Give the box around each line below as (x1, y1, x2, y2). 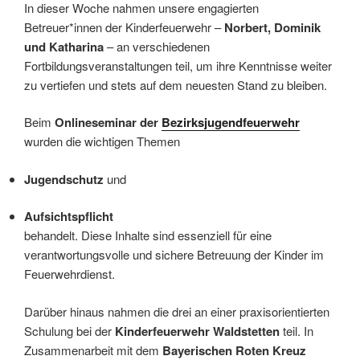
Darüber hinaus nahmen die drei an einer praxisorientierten (24, 302, 329, 320)
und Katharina (24, 37, 104, 55)
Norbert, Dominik (224, 18, 321, 36)
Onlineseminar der (55, 113, 162, 132)
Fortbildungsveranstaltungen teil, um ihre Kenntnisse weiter (24, 56, 332, 74)
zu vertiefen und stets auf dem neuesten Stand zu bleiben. (24, 76, 327, 93)
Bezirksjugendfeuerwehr (162, 113, 300, 132)
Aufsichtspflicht (24, 207, 113, 226)
